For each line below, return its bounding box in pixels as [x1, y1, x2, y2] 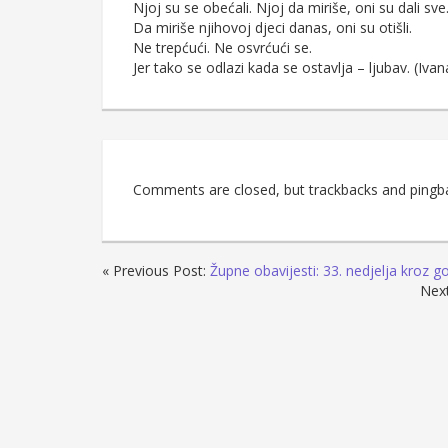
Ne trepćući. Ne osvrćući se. [133, 38, 312, 58]
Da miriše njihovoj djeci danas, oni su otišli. [133, 18, 412, 38]
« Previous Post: [102, 261, 210, 281]
